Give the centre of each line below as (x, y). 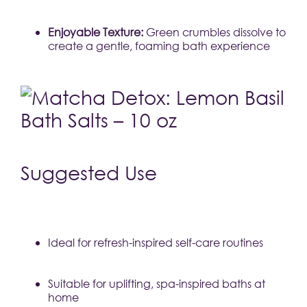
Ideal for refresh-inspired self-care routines (156, 242)
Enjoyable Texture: (96, 32)
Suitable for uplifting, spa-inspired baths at (157, 283)
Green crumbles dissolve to (214, 32)
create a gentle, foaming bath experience (159, 45)
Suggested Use (89, 172)
